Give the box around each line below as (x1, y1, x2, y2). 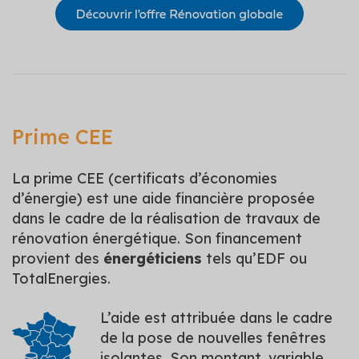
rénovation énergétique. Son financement (12, 228, 302, 248)
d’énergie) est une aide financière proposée (12, 188, 315, 208)
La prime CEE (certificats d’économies (12, 168, 277, 188)
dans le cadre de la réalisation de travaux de (12, 208, 321, 228)
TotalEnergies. (12, 268, 111, 288)
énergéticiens (103, 248, 202, 268)
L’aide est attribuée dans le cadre (100, 308, 333, 327)
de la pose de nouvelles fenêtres (100, 328, 326, 347)
